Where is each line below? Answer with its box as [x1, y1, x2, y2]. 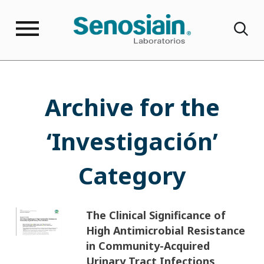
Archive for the [44, 90, 220, 123]
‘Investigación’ [46, 124, 218, 157]
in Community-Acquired [85, 238, 210, 253]
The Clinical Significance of [85, 207, 226, 222]
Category [78, 159, 186, 192]
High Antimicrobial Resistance [85, 223, 245, 237]
